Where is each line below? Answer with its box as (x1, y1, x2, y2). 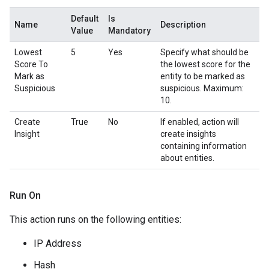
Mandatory (108, 26, 151, 35)
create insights (160, 129, 216, 139)
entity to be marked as (160, 71, 245, 81)
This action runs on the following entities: (10, 214, 181, 225)
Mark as (14, 71, 44, 81)
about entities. (160, 153, 214, 163)
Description (160, 20, 206, 29)
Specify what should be (160, 47, 249, 57)
